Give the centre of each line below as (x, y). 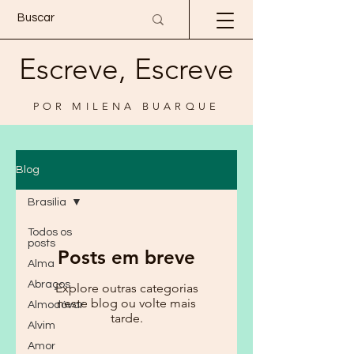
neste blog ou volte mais (126, 303)
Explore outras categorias (126, 288)
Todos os (50, 232)
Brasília (47, 202)
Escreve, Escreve (126, 69)
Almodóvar (56, 305)
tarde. (126, 318)
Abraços (49, 284)
